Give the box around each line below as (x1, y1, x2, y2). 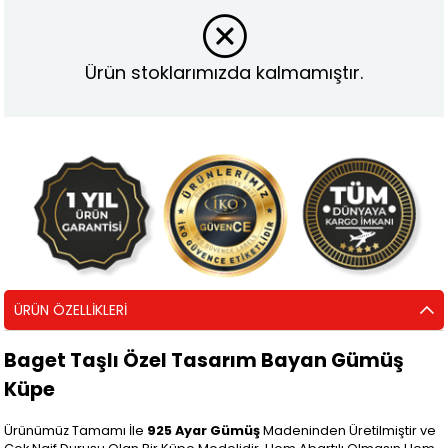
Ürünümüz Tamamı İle (4, 421, 148, 439)
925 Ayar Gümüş (147, 421, 261, 439)
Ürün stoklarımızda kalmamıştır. (85, 59, 363, 85)
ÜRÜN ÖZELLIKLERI (14, 299, 128, 320)
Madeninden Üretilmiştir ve (260, 421, 437, 439)
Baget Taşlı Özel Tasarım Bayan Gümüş (4, 346, 405, 374)
